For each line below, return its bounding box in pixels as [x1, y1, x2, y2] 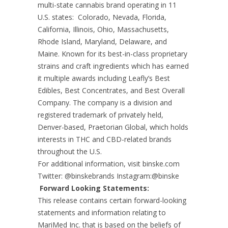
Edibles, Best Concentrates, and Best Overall [38, 85, 185, 95]
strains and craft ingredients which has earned [38, 61, 189, 71]
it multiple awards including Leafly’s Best [38, 73, 170, 83]
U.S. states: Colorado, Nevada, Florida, [38, 12, 166, 22]
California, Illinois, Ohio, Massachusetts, [38, 24, 169, 34]
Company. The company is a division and [38, 98, 172, 107]
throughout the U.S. [38, 147, 104, 156]
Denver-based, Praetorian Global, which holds [38, 122, 188, 132]
